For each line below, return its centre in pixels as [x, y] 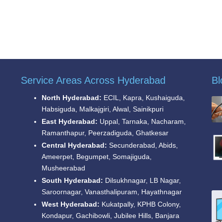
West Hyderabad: [70, 204]
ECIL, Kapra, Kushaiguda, [143, 98]
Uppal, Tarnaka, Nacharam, [141, 121]
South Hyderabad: [72, 180]
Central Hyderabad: [74, 145]
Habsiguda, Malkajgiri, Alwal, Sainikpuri [102, 109]
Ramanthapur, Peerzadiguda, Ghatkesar [105, 133]
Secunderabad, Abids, [142, 145]
